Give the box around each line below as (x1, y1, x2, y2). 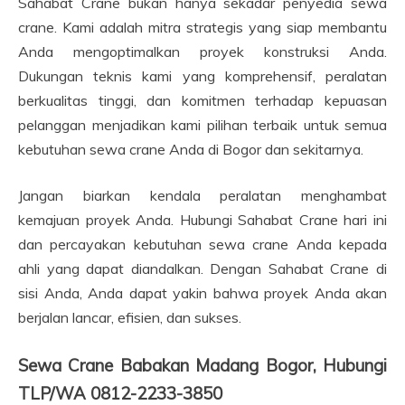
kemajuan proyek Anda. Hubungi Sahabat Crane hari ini (18, 210, 387, 229)
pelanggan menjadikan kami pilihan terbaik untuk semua (18, 115, 387, 134)
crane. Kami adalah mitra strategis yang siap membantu (18, 17, 387, 36)
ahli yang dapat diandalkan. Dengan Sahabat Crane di (18, 259, 387, 278)
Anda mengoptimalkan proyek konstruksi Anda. (18, 42, 387, 61)
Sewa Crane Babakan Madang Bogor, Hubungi (18, 353, 387, 376)
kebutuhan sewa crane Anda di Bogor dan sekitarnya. (18, 139, 363, 158)
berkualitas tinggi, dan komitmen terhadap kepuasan (18, 90, 387, 109)
